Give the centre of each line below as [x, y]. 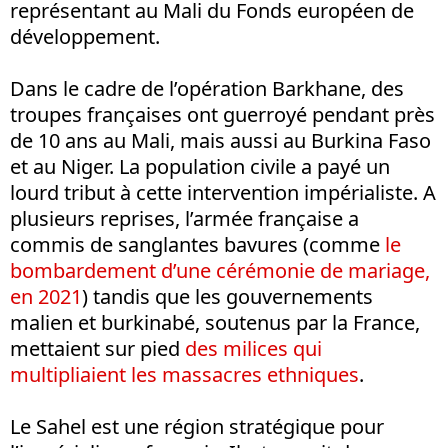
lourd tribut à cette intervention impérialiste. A [223, 193]
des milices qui [253, 349]
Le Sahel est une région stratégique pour [197, 427]
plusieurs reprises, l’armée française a [184, 219]
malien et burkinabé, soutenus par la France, [215, 323]
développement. [85, 37]
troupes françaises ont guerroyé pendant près [222, 115]
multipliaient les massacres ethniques [184, 375]
